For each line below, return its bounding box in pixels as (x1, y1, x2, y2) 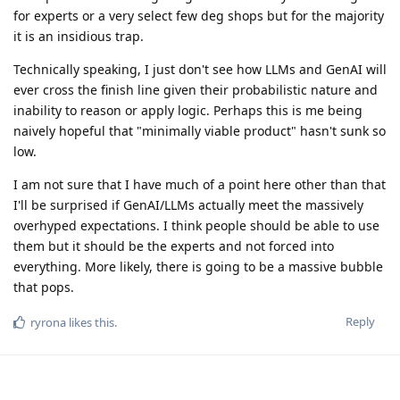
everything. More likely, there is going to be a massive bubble (13, 257, 383, 275)
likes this (66, 313, 114, 330)
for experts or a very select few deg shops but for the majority (13, 6, 384, 24)
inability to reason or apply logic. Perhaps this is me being (13, 101, 362, 119)
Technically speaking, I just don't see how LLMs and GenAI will (13, 60, 387, 78)
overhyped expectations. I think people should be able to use (13, 216, 379, 234)
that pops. (13, 278, 74, 296)
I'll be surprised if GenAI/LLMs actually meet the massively (13, 196, 363, 213)
